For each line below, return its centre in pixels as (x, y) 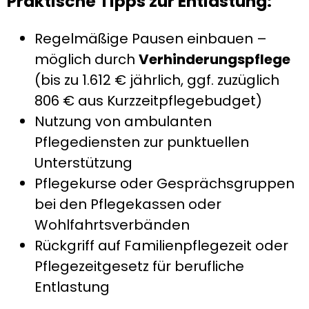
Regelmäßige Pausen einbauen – (151, 38)
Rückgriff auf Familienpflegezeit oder (161, 245)
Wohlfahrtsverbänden (112, 225)
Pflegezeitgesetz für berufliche (139, 266)
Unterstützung (83, 162)
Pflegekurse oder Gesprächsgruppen (165, 183)
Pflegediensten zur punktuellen (142, 142)
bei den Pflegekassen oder (128, 204)
